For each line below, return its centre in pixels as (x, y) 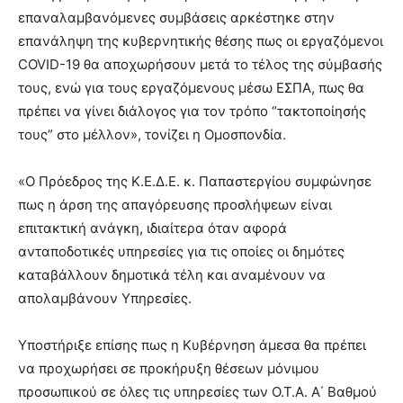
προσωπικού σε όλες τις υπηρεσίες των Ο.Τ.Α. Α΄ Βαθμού (197, 392)
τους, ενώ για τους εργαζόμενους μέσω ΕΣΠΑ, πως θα (191, 88)
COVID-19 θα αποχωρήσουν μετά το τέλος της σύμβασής (200, 64)
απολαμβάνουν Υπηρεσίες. (105, 298)
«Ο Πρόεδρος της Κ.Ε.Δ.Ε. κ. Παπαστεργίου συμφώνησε (195, 181)
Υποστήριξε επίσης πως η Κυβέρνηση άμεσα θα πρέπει (192, 345)
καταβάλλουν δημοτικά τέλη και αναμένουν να (172, 275)
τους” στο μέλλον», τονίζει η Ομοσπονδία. (152, 134)
